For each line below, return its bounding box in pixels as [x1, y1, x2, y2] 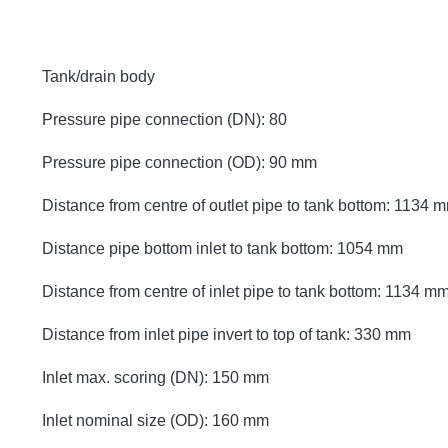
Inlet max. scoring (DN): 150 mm [42, 368, 269, 386]
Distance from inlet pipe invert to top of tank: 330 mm [42, 325, 411, 343]
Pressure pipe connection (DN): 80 [42, 110, 287, 128]
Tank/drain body [42, 67, 155, 85]
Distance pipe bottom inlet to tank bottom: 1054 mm [42, 239, 403, 257]
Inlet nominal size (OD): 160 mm [42, 411, 269, 429]
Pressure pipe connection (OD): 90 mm [42, 153, 317, 171]
